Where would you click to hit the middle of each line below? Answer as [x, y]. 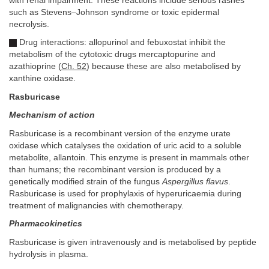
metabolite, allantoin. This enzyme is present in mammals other [129, 157]
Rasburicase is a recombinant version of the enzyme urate [120, 133]
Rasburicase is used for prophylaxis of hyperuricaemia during [125, 193]
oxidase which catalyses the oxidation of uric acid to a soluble [125, 145]
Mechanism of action [52, 115]
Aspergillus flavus [195, 181]
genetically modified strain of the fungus [86, 181]
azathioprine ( [35, 66]
